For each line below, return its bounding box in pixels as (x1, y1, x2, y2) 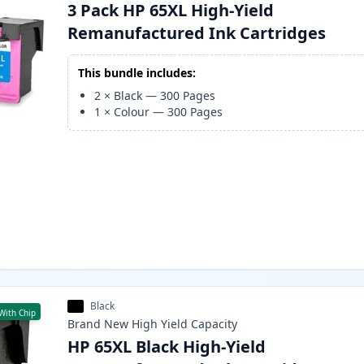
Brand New (67, 316, 129, 332)
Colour (114, 104, 150, 120)
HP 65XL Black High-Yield (67, 336, 266, 358)
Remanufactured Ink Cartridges (67, 22, 327, 45)
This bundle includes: (78, 65, 197, 81)
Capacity (191, 316, 238, 332)
